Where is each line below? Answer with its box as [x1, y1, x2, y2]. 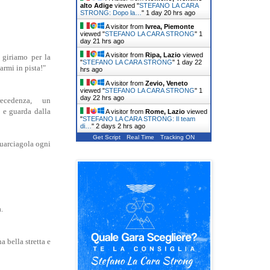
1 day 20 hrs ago [146, 8, 195, 16]
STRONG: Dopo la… [80, 8, 142, 16]
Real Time [127, 133, 154, 140]
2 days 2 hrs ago [96, 122, 145, 130]
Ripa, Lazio [145, 51, 181, 58]
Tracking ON [160, 133, 195, 140]
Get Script [93, 133, 121, 140]
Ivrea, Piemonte [145, 22, 194, 30]
